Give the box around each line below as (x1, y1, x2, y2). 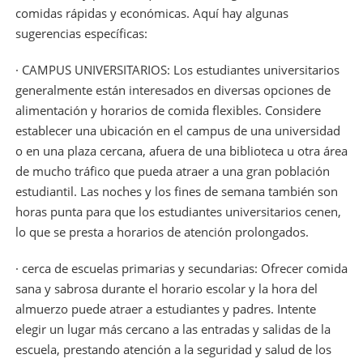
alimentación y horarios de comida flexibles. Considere (15, 101, 321, 118)
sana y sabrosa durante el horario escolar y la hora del (15, 280, 318, 297)
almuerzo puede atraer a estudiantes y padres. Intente (15, 300, 316, 317)
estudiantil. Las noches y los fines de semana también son (15, 182, 338, 199)
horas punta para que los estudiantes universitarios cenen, (15, 203, 341, 220)
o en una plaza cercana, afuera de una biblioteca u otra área (15, 142, 348, 159)
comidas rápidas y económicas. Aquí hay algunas (15, 4, 288, 21)
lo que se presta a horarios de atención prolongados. (15, 223, 309, 240)
